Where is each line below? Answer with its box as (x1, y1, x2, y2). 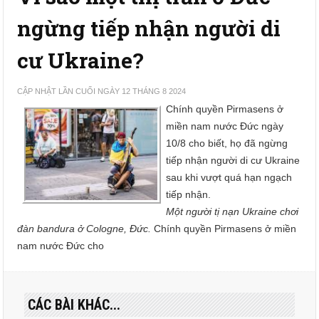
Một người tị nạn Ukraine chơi (166, 206, 299, 217)
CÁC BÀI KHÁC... (28, 296, 121, 313)
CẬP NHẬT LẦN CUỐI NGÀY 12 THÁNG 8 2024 (17, 87, 187, 95)
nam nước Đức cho (17, 240, 105, 251)
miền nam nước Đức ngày (166, 120, 284, 132)
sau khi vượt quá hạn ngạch (166, 172, 293, 183)
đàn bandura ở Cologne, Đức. (17, 223, 152, 234)
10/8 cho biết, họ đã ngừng (166, 137, 288, 149)
